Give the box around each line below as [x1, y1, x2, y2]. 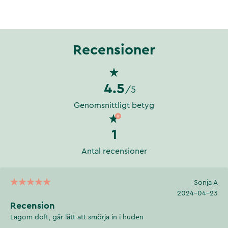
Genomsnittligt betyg [74, 101, 154, 109]
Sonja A [194, 179, 218, 186]
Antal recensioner [81, 147, 147, 155]
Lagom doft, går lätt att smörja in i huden [10, 213, 144, 221]
